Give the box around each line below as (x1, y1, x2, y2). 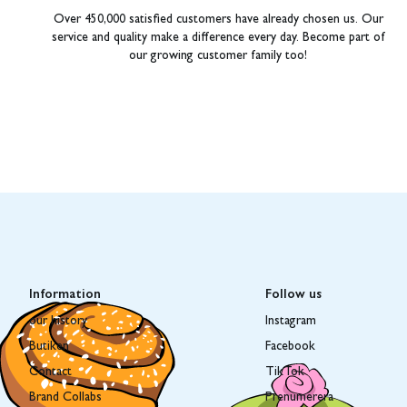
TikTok (265, 366, 305, 380)
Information (29, 283, 101, 303)
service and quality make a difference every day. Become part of (51, 32, 385, 45)
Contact (29, 366, 72, 380)
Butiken (29, 341, 69, 354)
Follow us (265, 283, 323, 303)
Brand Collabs (29, 392, 102, 405)
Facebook (265, 341, 316, 354)
